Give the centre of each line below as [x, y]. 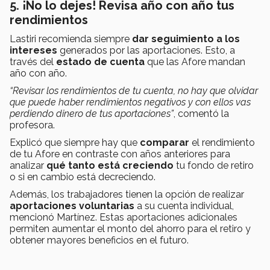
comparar [165, 143]
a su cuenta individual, [184, 206]
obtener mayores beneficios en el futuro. [99, 240]
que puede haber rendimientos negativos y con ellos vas [130, 102]
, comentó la [201, 114]
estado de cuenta [100, 62]
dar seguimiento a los [186, 39]
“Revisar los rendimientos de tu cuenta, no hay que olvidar [134, 91]
